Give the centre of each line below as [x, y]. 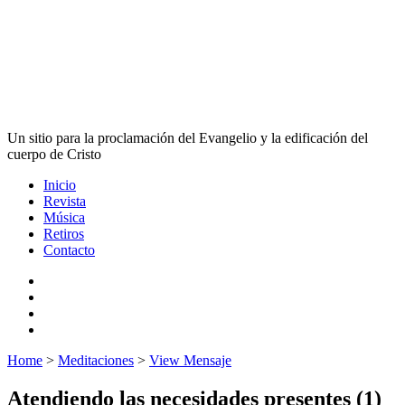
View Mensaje [190, 360]
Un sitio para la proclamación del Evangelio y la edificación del [188, 138]
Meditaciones [96, 360]
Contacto [69, 250]
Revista [65, 201]
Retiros [64, 234]
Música [64, 217]
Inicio [60, 185]
